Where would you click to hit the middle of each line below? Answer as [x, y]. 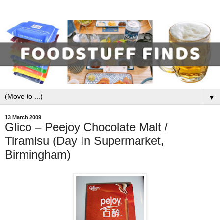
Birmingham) [38, 155]
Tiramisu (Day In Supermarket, [84, 141]
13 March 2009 [23, 118]
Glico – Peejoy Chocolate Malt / [86, 127]
